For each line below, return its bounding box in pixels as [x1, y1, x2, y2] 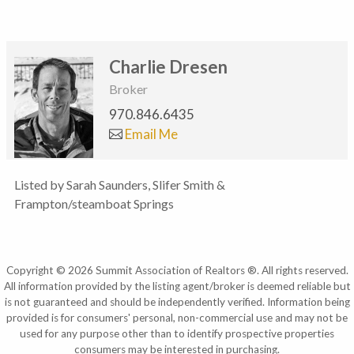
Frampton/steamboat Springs [14, 195, 174, 211]
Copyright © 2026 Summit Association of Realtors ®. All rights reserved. [6, 263, 348, 277]
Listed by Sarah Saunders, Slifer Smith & [14, 176, 225, 192]
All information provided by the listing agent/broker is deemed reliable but [3, 279, 351, 292]
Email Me [122, 125, 178, 142]
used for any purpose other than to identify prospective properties [20, 326, 334, 340]
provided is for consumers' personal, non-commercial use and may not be [6, 311, 348, 324]
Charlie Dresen [109, 56, 228, 78]
